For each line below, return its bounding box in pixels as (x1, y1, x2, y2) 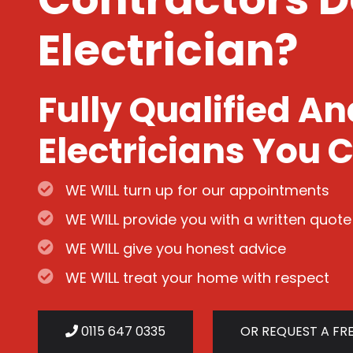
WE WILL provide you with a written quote (65, 210, 351, 229)
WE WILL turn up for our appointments (65, 180, 329, 200)
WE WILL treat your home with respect (65, 268, 329, 288)
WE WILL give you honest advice (65, 239, 286, 258)
